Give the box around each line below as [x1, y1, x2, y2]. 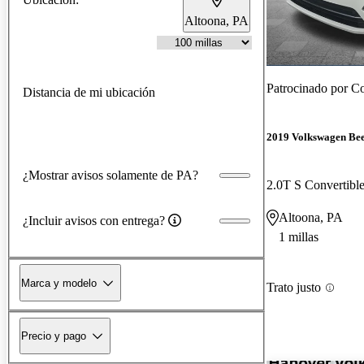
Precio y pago [21, 329, 86, 342]
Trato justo [266, 280, 321, 295]
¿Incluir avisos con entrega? [23, 213, 165, 227]
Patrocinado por [266, 80, 351, 95]
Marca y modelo [21, 276, 97, 289]
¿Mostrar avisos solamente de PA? [23, 167, 198, 182]
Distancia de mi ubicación [23, 84, 155, 99]
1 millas [279, 230, 318, 245]
